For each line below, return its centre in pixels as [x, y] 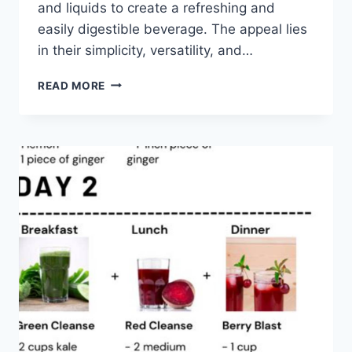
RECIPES [129, 131]
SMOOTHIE [136, 98]
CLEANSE [131, 114]
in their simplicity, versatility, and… [145, 50]
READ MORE [72, 85]
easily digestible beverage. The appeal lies [172, 29]
